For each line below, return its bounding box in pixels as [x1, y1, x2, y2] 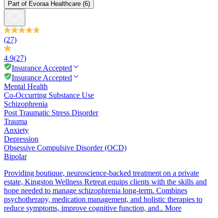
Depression [4, 134, 38, 143]
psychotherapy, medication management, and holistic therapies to [4, 195, 202, 203]
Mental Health [4, 82, 48, 91]
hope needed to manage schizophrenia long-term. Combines [4, 186, 187, 195]
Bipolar [4, 152, 27, 161]
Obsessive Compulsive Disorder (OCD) [4, 143, 127, 152]
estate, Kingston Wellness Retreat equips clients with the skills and [4, 177, 207, 186]
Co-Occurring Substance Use [4, 91, 94, 99]
